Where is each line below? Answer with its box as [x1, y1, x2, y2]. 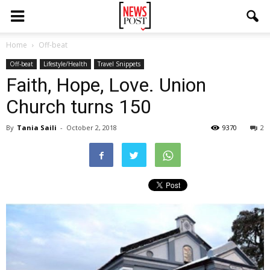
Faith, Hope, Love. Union [6, 74, 206, 96]
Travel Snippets [98, 60, 140, 68]
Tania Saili [17, 123, 57, 132]
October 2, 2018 [66, 123, 117, 132]
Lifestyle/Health [43, 60, 87, 68]
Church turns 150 [6, 95, 151, 118]
